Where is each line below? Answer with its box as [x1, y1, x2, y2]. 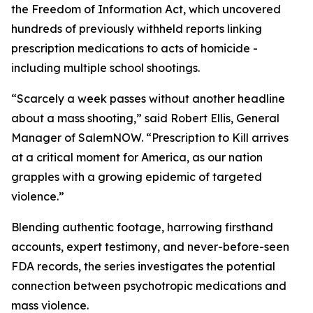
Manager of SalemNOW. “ [11, 131, 152, 145]
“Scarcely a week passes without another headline [11, 92, 285, 105]
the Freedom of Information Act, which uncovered [11, 2, 281, 16]
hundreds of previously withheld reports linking [11, 22, 262, 36]
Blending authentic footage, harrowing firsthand [11, 220, 273, 234]
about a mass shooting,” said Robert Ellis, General [11, 111, 279, 125]
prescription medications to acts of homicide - [11, 41, 258, 55]
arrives [249, 131, 289, 145]
